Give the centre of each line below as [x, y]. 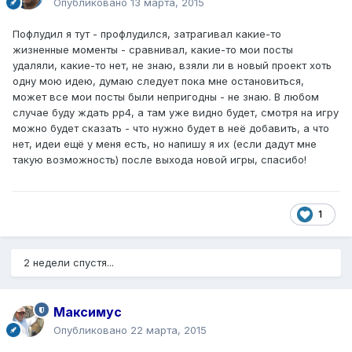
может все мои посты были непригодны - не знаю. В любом [166, 97]
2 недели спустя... [69, 263]
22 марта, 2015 [169, 330]
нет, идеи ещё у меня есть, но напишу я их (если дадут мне [165, 144]
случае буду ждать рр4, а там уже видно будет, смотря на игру [176, 113]
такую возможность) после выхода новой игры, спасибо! [159, 160]
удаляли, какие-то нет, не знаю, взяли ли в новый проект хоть [172, 66]
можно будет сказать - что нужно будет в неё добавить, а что [171, 128]
